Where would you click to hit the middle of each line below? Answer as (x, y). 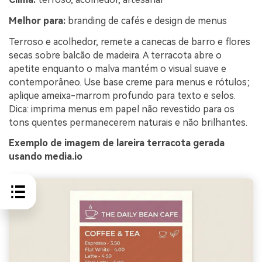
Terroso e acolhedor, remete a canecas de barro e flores (130, 42)
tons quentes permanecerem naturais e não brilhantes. (128, 122)
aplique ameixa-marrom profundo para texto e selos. (122, 95)
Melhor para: (37, 20)
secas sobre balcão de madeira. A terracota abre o (115, 55)
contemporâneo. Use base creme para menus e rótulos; (129, 82)
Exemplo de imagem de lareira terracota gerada (117, 143)
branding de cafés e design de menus (146, 20)
